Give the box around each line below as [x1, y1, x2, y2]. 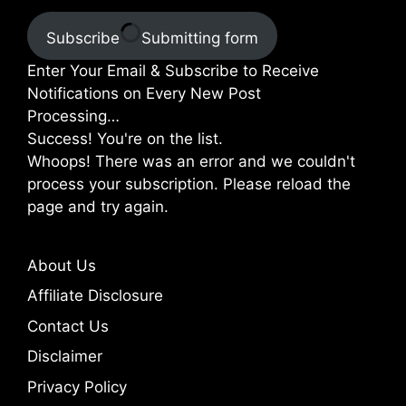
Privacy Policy [27, 377, 127, 396]
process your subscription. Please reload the [27, 174, 351, 193]
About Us [27, 256, 96, 275]
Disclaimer [27, 347, 102, 366]
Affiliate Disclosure [27, 286, 163, 305]
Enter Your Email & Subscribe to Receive [27, 61, 319, 80]
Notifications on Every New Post [27, 83, 261, 102]
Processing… [27, 106, 120, 125]
